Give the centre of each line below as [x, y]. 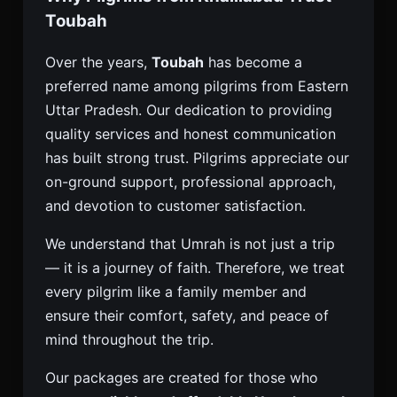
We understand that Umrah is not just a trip [190, 244]
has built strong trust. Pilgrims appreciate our [197, 158]
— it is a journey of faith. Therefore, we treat [195, 268]
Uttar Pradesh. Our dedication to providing [189, 110]
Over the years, [98, 62]
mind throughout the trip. [129, 339]
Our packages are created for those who [182, 378]
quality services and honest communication [191, 134]
